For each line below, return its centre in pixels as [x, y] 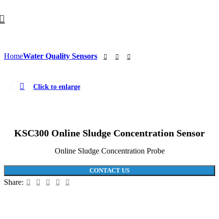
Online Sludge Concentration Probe [109, 151]
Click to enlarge [56, 86]
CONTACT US [109, 171]
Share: [14, 182]
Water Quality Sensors [60, 56]
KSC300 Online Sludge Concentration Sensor [109, 133]
